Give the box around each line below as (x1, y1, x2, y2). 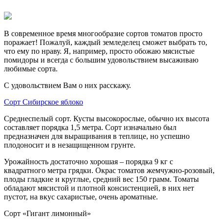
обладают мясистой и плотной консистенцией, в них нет (4, 183, 194, 192)
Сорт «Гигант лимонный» (4, 209, 91, 218)
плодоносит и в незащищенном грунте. (4, 140, 135, 149)
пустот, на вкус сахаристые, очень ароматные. (4, 192, 158, 201)
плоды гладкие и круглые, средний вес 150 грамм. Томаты (4, 175, 199, 183)
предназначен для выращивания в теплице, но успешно (4, 131, 190, 140)
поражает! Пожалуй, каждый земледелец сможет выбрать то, (4, 38, 207, 46)
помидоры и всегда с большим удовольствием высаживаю (4, 55, 198, 64)
